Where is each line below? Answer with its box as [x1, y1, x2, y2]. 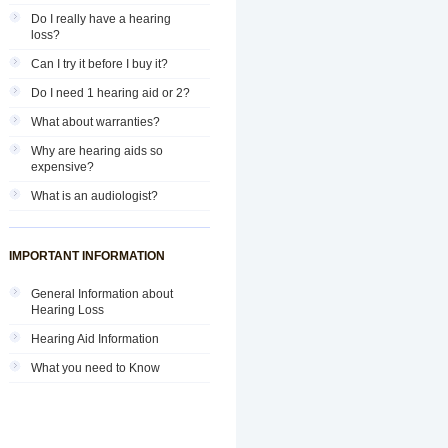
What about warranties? [31, 115, 160, 129]
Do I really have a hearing [31, 12, 171, 26]
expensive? [31, 160, 94, 174]
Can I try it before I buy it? [31, 57, 168, 71]
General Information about [31, 287, 173, 301]
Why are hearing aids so [31, 144, 163, 158]
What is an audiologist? [31, 189, 158, 203]
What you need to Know [31, 361, 160, 375]
